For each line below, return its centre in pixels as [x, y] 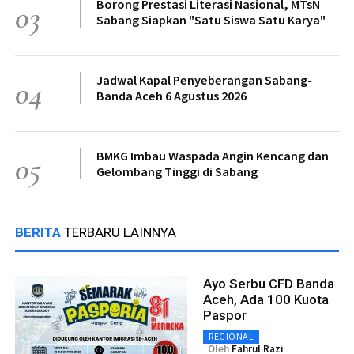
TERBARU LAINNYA [120, 233]
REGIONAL [231, 337]
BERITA [40, 233]
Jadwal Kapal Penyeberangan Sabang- [204, 80]
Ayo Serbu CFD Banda [269, 284]
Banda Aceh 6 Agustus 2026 [171, 96]
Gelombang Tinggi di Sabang [177, 172]
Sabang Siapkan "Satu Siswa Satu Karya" [211, 20]
